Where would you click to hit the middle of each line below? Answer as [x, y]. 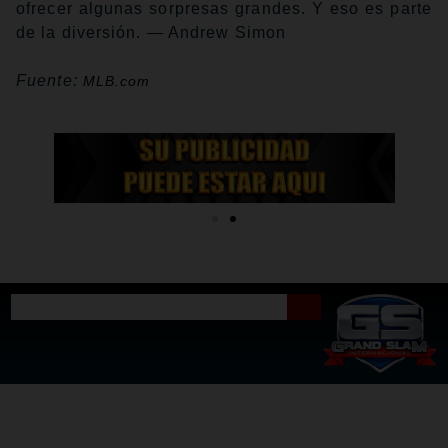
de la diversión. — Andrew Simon [151, 32]
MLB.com [116, 80]
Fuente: [49, 80]
